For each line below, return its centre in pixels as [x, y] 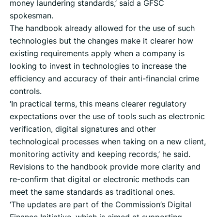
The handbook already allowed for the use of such [102, 28]
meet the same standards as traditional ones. [92, 192]
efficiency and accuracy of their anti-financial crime [104, 79]
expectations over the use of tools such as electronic [107, 116]
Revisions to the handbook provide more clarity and [105, 167]
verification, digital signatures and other [83, 129]
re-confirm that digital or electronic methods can [100, 179]
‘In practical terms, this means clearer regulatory [98, 104]
